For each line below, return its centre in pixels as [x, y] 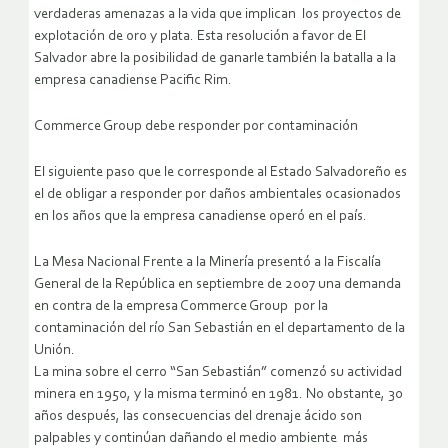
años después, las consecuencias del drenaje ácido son [198, 417]
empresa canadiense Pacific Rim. [133, 81]
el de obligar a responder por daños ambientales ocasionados [217, 195]
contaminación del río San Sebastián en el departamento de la [219, 329]
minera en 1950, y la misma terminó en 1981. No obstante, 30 [218, 395]
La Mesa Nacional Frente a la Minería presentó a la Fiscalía [207, 263]
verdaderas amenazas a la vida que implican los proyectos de [217, 15]
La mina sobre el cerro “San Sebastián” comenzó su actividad [218, 373]
